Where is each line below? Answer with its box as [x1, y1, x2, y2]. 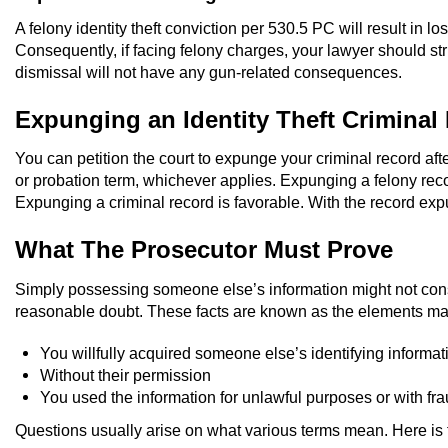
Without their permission [40, 365, 211, 384]
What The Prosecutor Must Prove [15, 235, 393, 265]
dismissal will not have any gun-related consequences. [15, 63, 402, 82]
